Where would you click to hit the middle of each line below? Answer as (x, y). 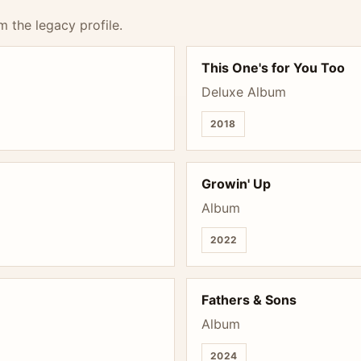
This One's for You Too (273, 68)
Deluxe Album (244, 92)
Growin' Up (236, 184)
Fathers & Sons (249, 300)
